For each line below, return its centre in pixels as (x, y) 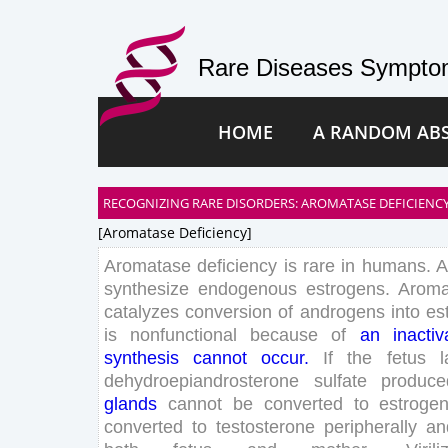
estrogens (346, 288)
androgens (342, 311)
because (284, 334)
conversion (229, 311)
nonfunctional (184, 334)
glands (130, 403)
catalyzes (141, 311)
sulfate (340, 380)
